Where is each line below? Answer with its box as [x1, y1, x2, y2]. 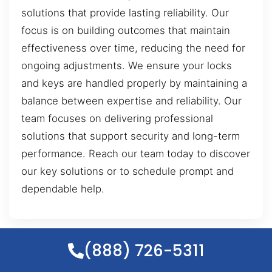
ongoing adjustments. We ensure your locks [21, 59, 232, 72]
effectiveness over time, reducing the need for [21, 42, 245, 55]
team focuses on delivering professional [21, 112, 213, 125]
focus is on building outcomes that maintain [21, 24, 230, 37]
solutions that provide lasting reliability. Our [21, 7, 229, 19]
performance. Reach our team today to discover [21, 148, 250, 160]
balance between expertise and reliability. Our [21, 95, 242, 107]
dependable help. [21, 183, 104, 195]
